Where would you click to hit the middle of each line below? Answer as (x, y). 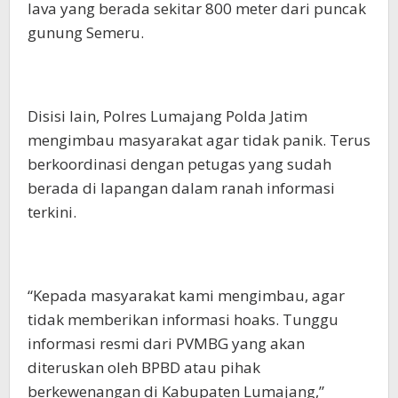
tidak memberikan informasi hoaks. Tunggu (183, 319)
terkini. (52, 212)
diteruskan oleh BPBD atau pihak (144, 367)
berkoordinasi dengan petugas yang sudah (179, 164)
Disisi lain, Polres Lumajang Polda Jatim (167, 116)
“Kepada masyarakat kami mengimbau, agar (186, 295)
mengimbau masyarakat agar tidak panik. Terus (199, 140)
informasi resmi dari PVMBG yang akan (166, 343)
